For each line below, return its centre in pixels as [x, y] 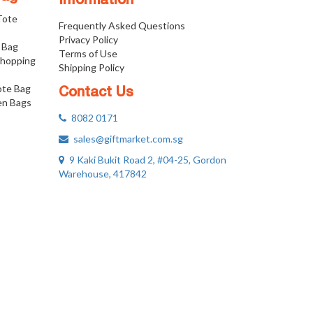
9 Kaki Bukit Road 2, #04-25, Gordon [145, 160]
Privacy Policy [88, 40]
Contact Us [96, 93]
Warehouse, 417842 [102, 174]
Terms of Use [88, 54]
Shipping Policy [91, 68]
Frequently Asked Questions [122, 26]
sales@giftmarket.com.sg [125, 139]
